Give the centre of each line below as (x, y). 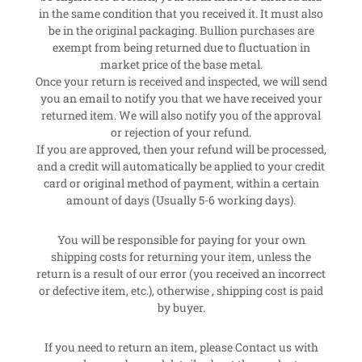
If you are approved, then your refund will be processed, (181, 149)
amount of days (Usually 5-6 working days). (181, 200)
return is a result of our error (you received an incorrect (181, 273)
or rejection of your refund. (181, 132)
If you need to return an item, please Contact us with (181, 347)
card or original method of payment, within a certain (181, 183)
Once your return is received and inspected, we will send (181, 81)
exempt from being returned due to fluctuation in (181, 47)
